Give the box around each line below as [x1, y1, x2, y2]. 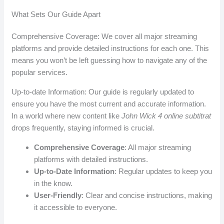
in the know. [34, 179, 73, 188]
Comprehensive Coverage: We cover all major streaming [11, 32, 197, 41]
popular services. [11, 68, 68, 77]
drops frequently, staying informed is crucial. [11, 123, 155, 132]
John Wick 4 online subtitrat [121, 111, 211, 120]
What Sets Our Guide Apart [11, 10, 101, 19]
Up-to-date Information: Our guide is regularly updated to [11, 87, 194, 96]
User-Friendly [34, 191, 82, 200]
